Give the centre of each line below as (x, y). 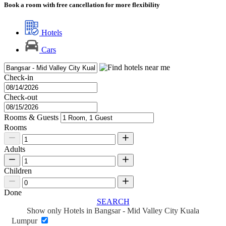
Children (18, 171)
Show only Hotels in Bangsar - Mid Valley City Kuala (113, 211)
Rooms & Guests (31, 118)
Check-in (19, 78)
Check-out (21, 97)
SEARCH (113, 202)
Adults (15, 149)
